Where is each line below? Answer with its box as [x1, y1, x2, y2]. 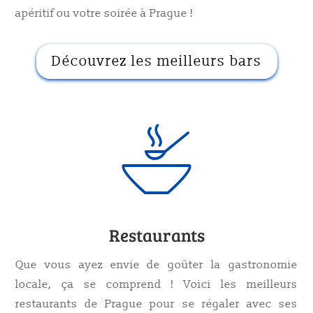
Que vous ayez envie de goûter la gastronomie [15, 258, 298, 272]
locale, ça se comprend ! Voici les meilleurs [15, 277, 298, 291]
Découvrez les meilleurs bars [51, 53, 262, 70]
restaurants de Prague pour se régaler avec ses [15, 297, 298, 311]
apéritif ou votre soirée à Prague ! [15, 6, 194, 20]
